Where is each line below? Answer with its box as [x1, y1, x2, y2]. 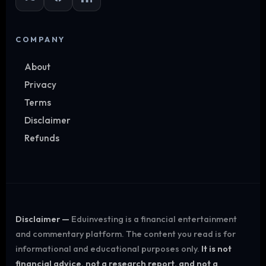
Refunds [24, 132, 59, 144]
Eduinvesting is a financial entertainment [69, 213, 237, 224]
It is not [201, 243, 232, 254]
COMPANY [15, 34, 65, 44]
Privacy [24, 78, 56, 90]
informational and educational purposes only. [15, 243, 201, 254]
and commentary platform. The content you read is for [15, 228, 236, 239]
